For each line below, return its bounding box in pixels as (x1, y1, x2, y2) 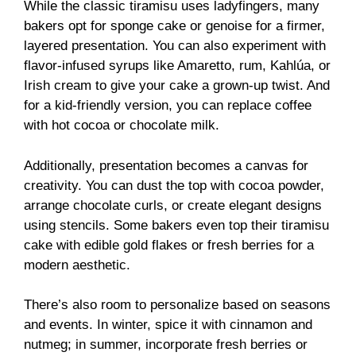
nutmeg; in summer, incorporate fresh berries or (24, 337, 308, 353)
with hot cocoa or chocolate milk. (24, 118, 219, 133)
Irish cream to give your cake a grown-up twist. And (24, 78, 330, 94)
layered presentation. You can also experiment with (24, 38, 326, 54)
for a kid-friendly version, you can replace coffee (24, 98, 311, 114)
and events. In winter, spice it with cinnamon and (24, 317, 312, 333)
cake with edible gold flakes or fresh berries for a (24, 237, 314, 253)
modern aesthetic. (24, 257, 130, 273)
